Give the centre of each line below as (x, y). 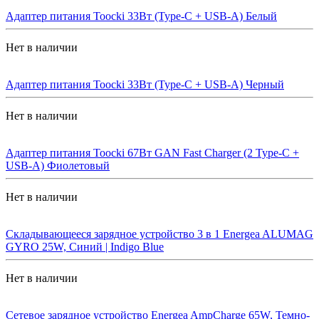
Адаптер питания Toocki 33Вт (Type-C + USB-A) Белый (141, 16)
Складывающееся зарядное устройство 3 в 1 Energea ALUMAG (159, 234)
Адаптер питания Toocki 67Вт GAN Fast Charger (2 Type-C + (152, 152)
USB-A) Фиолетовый (58, 165)
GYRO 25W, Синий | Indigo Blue (85, 246)
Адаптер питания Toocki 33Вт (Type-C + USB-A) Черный (145, 84)
